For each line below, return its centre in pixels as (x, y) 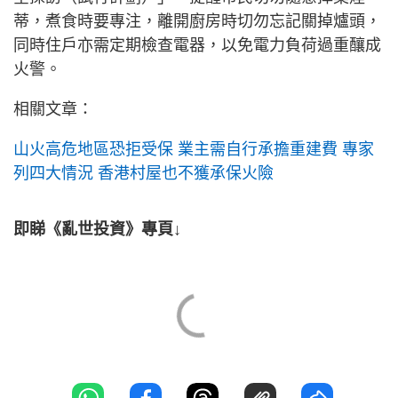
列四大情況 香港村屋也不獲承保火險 (143, 174)
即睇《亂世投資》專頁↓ (97, 230)
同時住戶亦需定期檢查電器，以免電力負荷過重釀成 (197, 46)
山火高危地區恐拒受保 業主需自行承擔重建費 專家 (194, 150)
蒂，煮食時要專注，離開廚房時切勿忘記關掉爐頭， (197, 22)
